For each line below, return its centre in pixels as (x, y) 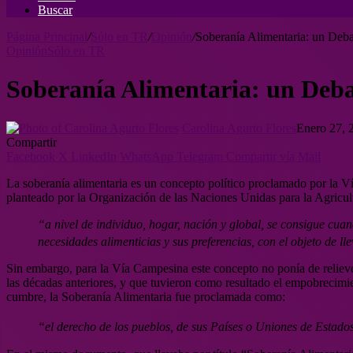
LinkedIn (94, 156)
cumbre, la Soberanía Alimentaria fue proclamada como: (146, 297)
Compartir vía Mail (273, 156)
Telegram (200, 156)
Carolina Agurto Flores (239, 128)
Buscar (55, 10)
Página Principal (47, 37)
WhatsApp (147, 156)
